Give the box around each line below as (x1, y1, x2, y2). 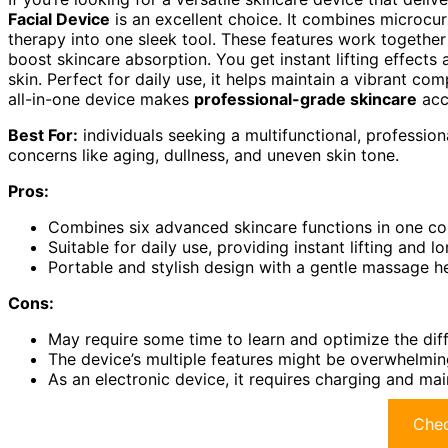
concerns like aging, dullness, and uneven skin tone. (8, 145, 399, 166)
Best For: (8, 125, 78, 146)
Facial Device (8, 9, 110, 30)
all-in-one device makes (8, 89, 194, 110)
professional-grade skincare (194, 89, 417, 110)
